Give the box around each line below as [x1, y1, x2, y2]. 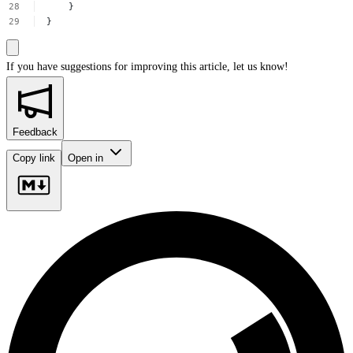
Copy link [13, 151, 55, 164]
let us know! [233, 60, 288, 72]
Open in [68, 151, 106, 164]
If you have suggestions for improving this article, [6, 60, 230, 72]
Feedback [13, 125, 58, 138]
